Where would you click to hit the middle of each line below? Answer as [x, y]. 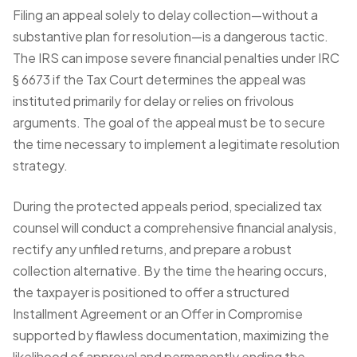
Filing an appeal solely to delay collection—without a [165, 15]
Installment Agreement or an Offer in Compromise [158, 314]
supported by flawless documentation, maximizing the [171, 335]
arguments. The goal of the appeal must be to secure [169, 122]
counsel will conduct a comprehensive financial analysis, [175, 228]
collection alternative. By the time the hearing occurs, [170, 271]
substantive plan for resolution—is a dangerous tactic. [171, 36]
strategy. [40, 165]
